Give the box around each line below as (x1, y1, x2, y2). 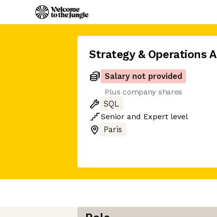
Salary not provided (105, 72, 182, 81)
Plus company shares (105, 87, 182, 96)
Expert (143, 112, 168, 121)
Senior (101, 112, 124, 121)
